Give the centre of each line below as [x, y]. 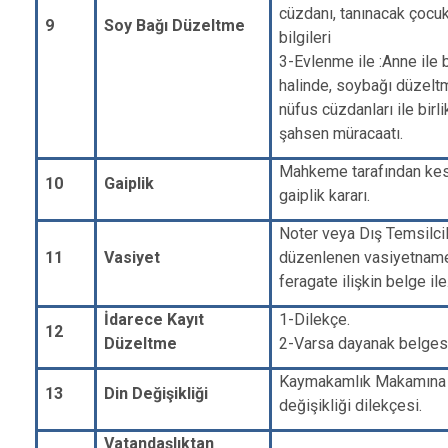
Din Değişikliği [156, 393]
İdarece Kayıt [154, 319]
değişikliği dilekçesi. [351, 405]
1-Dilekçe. [315, 319]
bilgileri [305, 37]
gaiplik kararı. [325, 195]
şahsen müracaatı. [341, 133]
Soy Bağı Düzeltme [175, 25]
